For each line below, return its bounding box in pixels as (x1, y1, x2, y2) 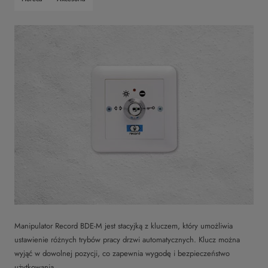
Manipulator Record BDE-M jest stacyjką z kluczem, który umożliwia (14, 220, 233, 232)
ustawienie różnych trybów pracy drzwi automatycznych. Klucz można (14, 234, 240, 245)
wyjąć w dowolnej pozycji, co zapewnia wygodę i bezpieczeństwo (14, 248, 230, 259)
